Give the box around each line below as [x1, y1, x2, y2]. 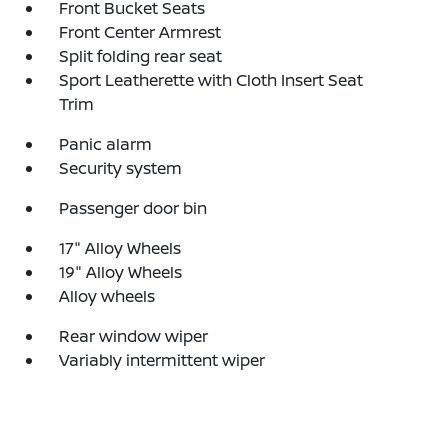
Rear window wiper [59, 325, 209, 347]
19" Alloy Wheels [59, 261, 183, 283]
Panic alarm [59, 133, 153, 155]
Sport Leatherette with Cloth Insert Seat [59, 69, 364, 91]
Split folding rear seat [59, 45, 223, 67]
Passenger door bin [59, 197, 208, 219]
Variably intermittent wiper [59, 349, 266, 371]
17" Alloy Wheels [59, 237, 182, 259]
